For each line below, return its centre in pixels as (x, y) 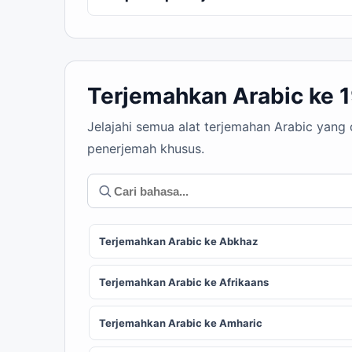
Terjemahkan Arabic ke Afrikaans (184, 282)
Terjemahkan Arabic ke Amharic (181, 323)
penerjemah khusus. (146, 148)
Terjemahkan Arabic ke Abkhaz (178, 241)
